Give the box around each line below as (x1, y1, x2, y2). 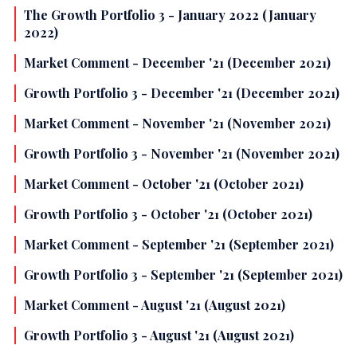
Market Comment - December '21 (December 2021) (24, 54, 331, 72)
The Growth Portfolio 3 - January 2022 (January (24, 6, 316, 24)
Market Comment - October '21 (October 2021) (24, 175, 304, 193)
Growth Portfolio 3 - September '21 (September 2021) (24, 266, 343, 284)
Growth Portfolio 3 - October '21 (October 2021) (24, 206, 312, 223)
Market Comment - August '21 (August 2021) (24, 296, 285, 314)
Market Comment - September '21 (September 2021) (24, 236, 334, 253)
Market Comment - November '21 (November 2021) (24, 115, 331, 132)
